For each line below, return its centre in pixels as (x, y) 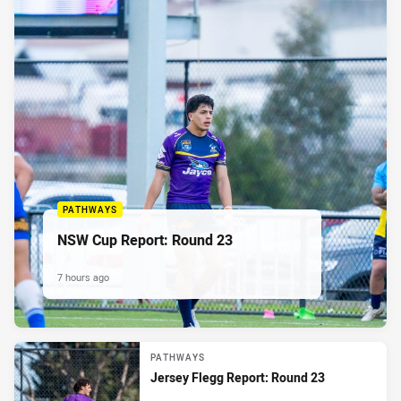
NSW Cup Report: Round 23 (145, 240)
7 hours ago (83, 277)
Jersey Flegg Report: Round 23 (238, 377)
